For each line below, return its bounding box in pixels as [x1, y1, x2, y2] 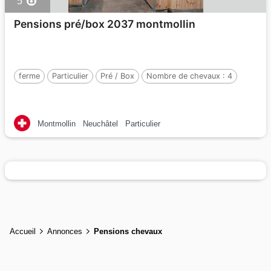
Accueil [10, 226, 36, 236]
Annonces [47, 226, 82, 236]
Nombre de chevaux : [146, 71, 227, 80]
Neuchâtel [83, 119, 118, 128]
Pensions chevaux [94, 226, 162, 236]
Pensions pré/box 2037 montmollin [14, 18, 195, 30]
